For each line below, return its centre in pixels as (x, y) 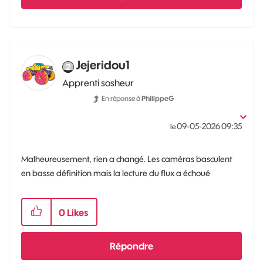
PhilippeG (158, 98)
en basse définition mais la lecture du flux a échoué (117, 173)
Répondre (131, 246)
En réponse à (122, 98)
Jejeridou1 (103, 65)
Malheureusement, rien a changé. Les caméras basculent (127, 159)
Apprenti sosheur (98, 83)
